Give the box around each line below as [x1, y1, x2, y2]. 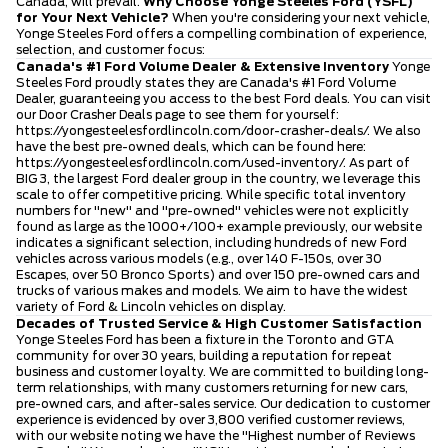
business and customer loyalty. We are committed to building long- [16, 365, 429, 378]
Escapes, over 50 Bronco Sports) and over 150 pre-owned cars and [16, 268, 420, 281]
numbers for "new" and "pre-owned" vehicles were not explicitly [16, 204, 409, 217]
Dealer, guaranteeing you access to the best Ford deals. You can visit [16, 92, 431, 105]
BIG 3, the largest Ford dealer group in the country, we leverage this [16, 172, 420, 185]
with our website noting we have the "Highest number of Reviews [16, 429, 415, 442]
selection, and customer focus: [16, 43, 205, 56]
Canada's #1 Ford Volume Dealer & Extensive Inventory [16, 60, 389, 73]
